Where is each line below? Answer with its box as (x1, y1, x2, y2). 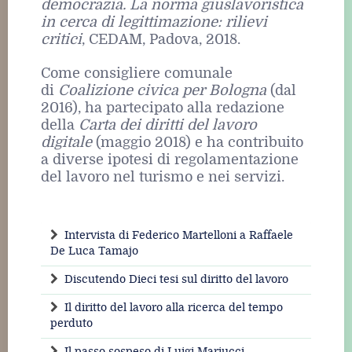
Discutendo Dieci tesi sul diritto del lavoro (64, 273, 288, 287)
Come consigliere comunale (41, 64, 233, 82)
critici (41, 31, 82, 49)
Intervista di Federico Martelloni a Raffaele (64, 229, 293, 243)
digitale (41, 134, 92, 152)
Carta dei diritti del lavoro (79, 116, 257, 134)
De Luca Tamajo (50, 244, 138, 258)
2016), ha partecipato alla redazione (41, 99, 284, 117)
